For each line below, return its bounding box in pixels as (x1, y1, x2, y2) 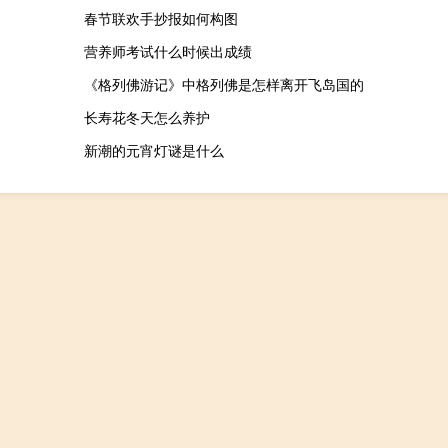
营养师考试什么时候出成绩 (83, 41, 252, 62)
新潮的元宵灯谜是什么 (83, 140, 224, 161)
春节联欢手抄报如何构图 (83, 8, 238, 29)
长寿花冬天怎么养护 (83, 107, 210, 128)
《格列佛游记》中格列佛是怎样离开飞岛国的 (83, 74, 364, 95)
